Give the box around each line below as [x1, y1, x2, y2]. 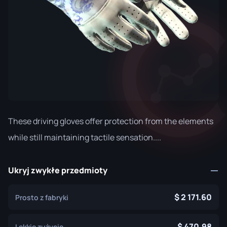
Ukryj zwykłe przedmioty [8, 165, 107, 176]
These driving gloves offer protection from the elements [8, 116, 213, 127]
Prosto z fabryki [15, 192, 68, 202]
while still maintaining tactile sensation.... [8, 132, 161, 143]
